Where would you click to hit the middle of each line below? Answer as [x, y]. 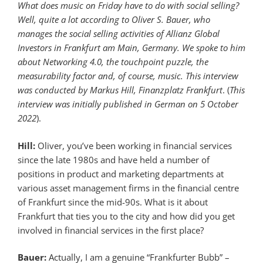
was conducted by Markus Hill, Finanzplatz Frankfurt [120, 90]
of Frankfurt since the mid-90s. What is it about [113, 202]
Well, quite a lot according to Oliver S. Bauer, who [114, 20]
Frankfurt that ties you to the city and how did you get [126, 216]
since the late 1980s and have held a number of [114, 159]
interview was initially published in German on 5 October [128, 104]
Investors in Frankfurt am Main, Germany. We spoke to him [131, 48]
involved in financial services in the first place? [111, 230]
